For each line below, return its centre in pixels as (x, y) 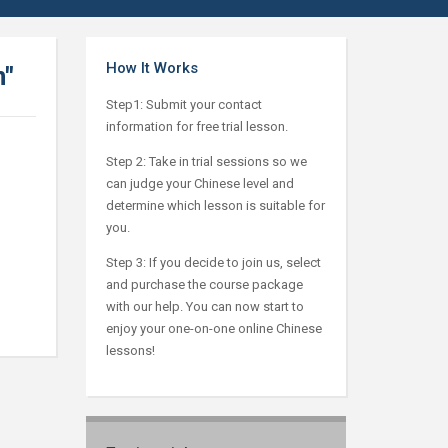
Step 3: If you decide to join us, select (213, 262)
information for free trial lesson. (196, 126)
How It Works (151, 68)
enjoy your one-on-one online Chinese (213, 328)
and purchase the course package (204, 284)
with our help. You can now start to (204, 306)
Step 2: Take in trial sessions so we (206, 161)
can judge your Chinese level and (199, 183)
